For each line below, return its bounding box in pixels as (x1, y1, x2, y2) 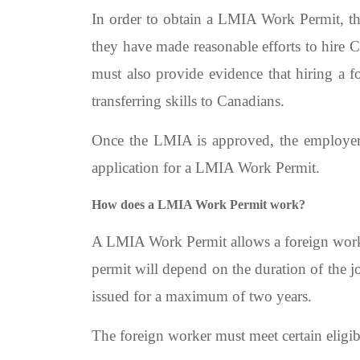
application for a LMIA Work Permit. (92, 159, 320, 176)
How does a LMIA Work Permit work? (92, 198, 305, 211)
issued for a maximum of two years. (92, 288, 312, 305)
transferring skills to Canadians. (92, 92, 284, 109)
